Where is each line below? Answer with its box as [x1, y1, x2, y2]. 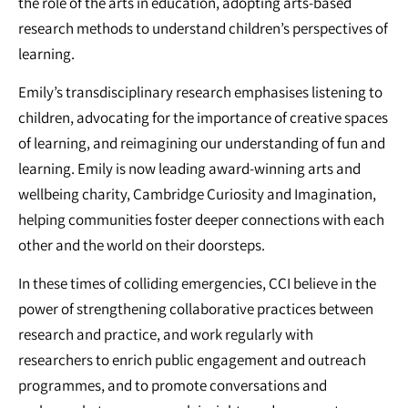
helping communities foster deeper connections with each [18, 209, 384, 230]
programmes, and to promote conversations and [18, 375, 327, 396]
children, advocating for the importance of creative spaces [18, 107, 388, 128]
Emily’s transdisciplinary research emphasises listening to [18, 82, 382, 103]
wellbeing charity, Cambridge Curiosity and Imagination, [18, 184, 376, 205]
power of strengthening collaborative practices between [18, 299, 373, 320]
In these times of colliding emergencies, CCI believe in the [18, 273, 376, 294]
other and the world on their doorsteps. [18, 235, 265, 256]
